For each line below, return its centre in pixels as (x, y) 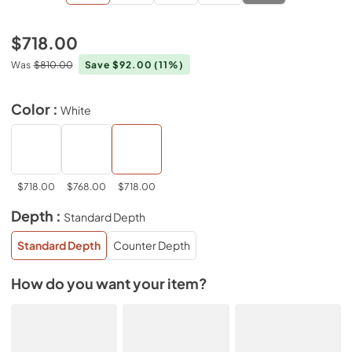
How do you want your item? (109, 283)
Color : (36, 109)
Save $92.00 (119, 64)
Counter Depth (152, 245)
